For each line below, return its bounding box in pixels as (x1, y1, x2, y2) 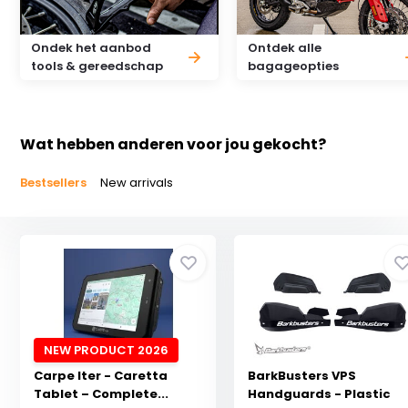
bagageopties (248, 57, 340, 75)
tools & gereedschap (31, 57, 164, 75)
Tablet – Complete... (34, 385, 169, 403)
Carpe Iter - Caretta (34, 367, 168, 384)
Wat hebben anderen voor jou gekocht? (20, 133, 327, 155)
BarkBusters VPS (248, 367, 357, 384)
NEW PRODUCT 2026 (44, 341, 169, 359)
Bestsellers (20, 173, 87, 191)
